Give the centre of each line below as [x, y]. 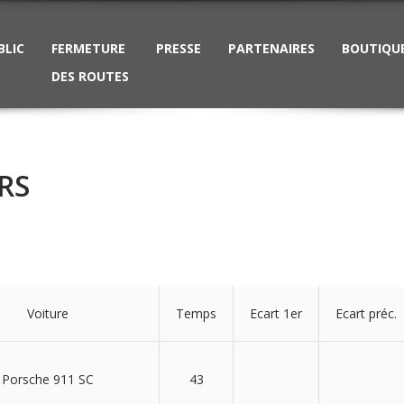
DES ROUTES [90, 76]
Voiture [47, 313]
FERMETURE [88, 48]
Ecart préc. [366, 313]
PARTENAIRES [271, 48]
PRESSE [179, 48]
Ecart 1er [276, 313]
